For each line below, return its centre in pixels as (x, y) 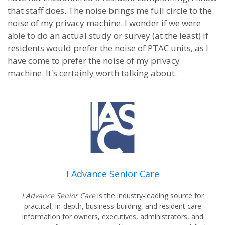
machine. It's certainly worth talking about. (92, 73)
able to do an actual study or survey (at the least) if (108, 35)
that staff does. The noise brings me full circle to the (110, 10)
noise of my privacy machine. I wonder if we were (104, 23)
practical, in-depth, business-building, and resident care (113, 206)
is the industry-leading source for (150, 196)
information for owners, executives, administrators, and (113, 217)
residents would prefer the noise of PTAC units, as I (108, 48)
